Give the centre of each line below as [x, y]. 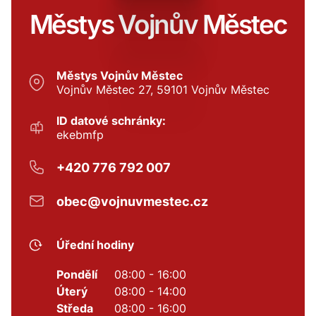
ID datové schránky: [111, 121]
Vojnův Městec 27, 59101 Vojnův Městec [163, 90]
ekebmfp [80, 135]
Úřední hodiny [95, 245]
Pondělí [77, 275]
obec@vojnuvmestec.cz [132, 201]
